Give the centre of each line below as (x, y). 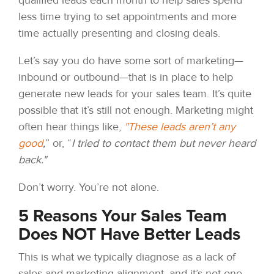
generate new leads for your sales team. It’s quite (135, 93)
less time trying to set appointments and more (128, 16)
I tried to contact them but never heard (164, 143)
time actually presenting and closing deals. (119, 33)
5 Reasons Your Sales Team (123, 216)
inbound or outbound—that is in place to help (126, 77)
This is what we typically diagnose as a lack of (127, 257)
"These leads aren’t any (180, 126)
